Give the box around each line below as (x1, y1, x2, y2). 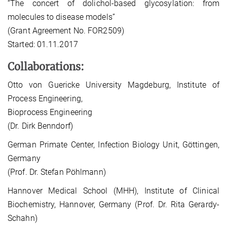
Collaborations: (8, 60, 84, 73)
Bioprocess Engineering (8, 107, 93, 118)
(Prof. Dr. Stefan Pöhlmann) (8, 167, 106, 177)
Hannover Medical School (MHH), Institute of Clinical (8, 186, 219, 196)
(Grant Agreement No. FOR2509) (8, 26, 124, 36)
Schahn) (8, 213, 37, 223)
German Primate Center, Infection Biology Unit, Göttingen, (8, 140, 219, 150)
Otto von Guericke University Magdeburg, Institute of (8, 80, 219, 90)
